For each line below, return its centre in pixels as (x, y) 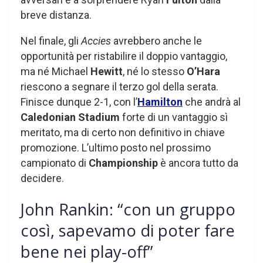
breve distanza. (56, 15)
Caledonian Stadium (70, 117)
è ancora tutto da (198, 163)
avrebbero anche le (156, 41)
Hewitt (107, 71)
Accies (96, 41)
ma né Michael (55, 71)
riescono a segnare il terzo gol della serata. (119, 86)
